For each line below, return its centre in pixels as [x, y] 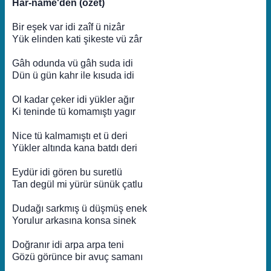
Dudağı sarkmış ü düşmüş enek [80, 208]
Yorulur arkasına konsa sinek [74, 220]
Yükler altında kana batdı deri [75, 148]
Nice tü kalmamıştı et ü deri [70, 136]
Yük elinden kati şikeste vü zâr [77, 39]
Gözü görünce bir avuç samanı [77, 257]
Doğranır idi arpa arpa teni [68, 245]
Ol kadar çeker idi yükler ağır [73, 100]
